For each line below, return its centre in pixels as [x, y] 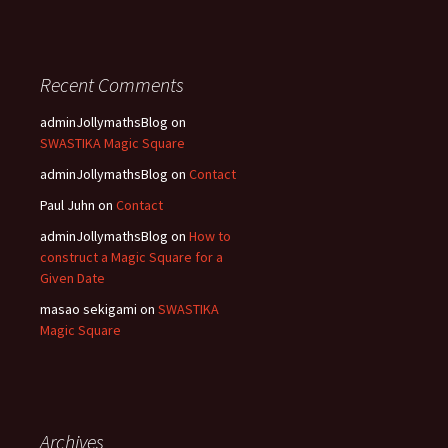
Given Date [72, 277]
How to [210, 235]
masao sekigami [88, 308]
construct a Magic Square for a [131, 256]
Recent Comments [112, 84]
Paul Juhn [67, 204]
